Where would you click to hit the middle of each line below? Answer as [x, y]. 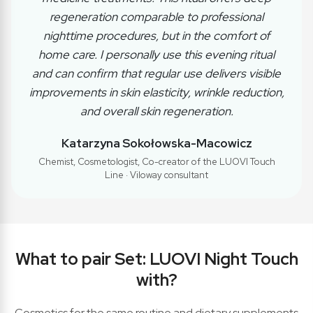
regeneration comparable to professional [156, 17]
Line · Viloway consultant [156, 175]
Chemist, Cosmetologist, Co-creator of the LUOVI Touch [156, 162]
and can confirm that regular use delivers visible [156, 74]
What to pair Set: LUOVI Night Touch [156, 259]
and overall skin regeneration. [156, 111]
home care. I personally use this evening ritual [156, 55]
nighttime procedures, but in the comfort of [156, 36]
